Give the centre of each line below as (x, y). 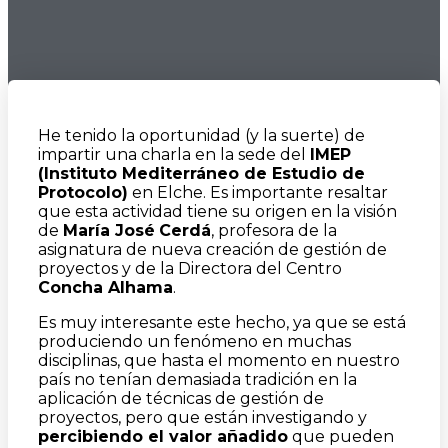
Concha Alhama (105, 287)
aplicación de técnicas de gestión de (181, 398)
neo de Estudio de (285, 173)
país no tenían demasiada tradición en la (197, 379)
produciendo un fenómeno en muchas (194, 341)
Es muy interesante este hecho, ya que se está (222, 322)
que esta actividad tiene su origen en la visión (217, 211)
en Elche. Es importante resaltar (258, 192)
